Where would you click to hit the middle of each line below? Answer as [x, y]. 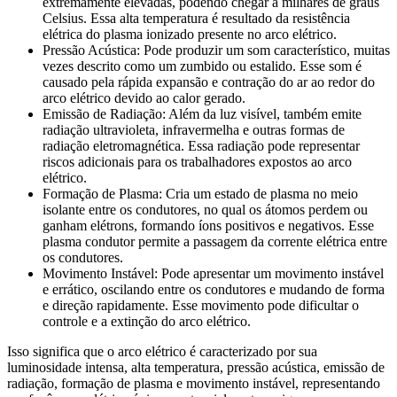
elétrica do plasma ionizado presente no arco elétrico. [190, 34]
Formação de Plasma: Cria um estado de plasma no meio [200, 193]
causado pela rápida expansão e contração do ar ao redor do [209, 82]
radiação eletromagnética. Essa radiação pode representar [201, 145]
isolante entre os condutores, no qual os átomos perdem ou [205, 209]
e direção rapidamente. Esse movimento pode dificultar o [201, 305]
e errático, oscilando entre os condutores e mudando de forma [214, 289]
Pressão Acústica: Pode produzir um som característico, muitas [216, 50]
